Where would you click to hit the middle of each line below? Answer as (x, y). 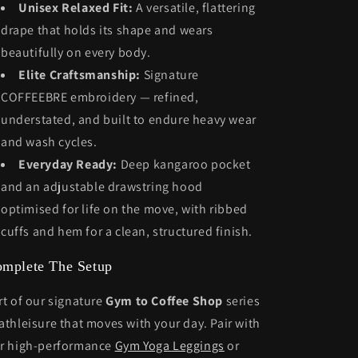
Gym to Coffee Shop (165, 301)
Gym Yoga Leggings (169, 346)
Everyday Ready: (68, 164)
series (242, 301)
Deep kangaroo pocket (184, 164)
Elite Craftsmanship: (80, 75)
